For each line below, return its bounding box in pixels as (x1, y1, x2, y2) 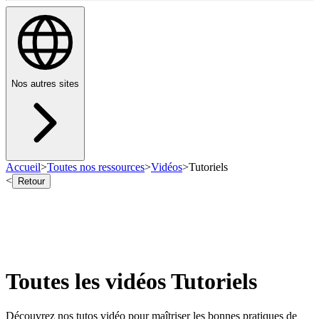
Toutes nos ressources (47, 161, 145, 174)
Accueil (6, 161, 41, 174)
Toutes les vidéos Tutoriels (6, 268, 257, 294)
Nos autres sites (11, 78, 79, 90)
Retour (18, 176, 45, 187)
